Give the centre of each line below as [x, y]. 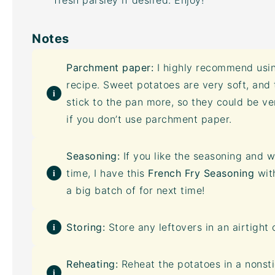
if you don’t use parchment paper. [149, 119]
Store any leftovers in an [169, 227]
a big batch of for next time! [136, 190]
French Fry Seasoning [201, 173]
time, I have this [107, 173]
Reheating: [92, 264]
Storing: [86, 227]
